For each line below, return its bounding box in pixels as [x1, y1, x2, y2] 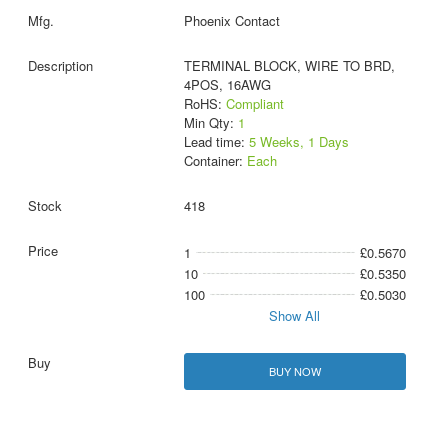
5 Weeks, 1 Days [248, 132, 349, 152]
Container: [183, 151, 247, 171]
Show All [269, 306, 321, 326]
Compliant [225, 94, 284, 114]
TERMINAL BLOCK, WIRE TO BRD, [183, 56, 395, 76]
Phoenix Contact [183, 11, 280, 31]
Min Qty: [183, 113, 238, 133]
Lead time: [183, 132, 249, 152]
